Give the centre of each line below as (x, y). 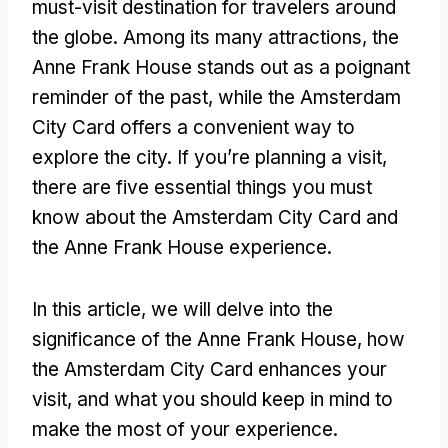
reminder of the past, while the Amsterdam (216, 97)
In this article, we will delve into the (182, 309)
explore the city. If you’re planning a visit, (209, 157)
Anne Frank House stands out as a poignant (221, 67)
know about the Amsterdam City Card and (215, 217)
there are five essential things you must (202, 187)
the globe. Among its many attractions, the (215, 37)
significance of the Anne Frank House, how (218, 339)
